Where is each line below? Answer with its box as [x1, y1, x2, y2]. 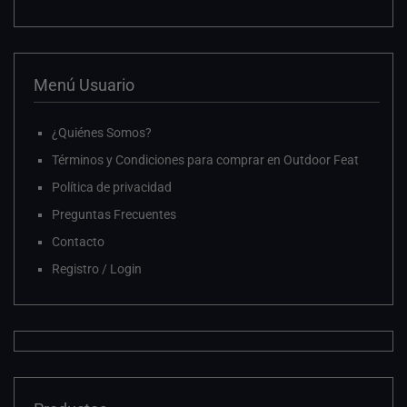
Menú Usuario [34, 75, 134, 95]
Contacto [52, 234, 104, 250]
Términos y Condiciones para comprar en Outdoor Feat [52, 153, 359, 168]
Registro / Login [52, 262, 142, 277]
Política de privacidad [52, 180, 172, 195]
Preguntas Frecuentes [52, 207, 176, 223]
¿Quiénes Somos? [52, 125, 152, 141]
